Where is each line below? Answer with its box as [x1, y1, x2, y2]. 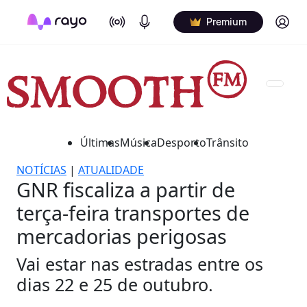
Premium [206, 15, 247, 28]
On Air [108, 11, 136, 24]
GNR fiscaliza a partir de [16, 175, 235, 203]
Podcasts [136, 11, 180, 24]
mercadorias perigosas [16, 222, 227, 249]
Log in [273, 14, 302, 27]
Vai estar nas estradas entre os [16, 251, 263, 275]
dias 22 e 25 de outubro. [16, 272, 213, 296]
